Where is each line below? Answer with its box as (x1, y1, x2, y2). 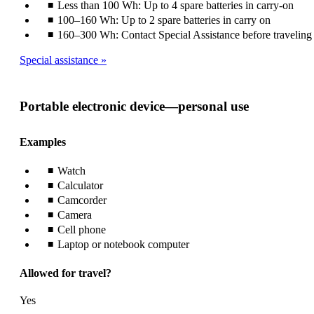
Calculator (57, 179, 103, 191)
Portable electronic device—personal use (20, 98, 249, 114)
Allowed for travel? (20, 266, 111, 279)
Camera (57, 208, 92, 221)
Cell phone (57, 223, 106, 235)
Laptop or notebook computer (57, 238, 189, 250)
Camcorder (57, 193, 107, 206)
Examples (20, 136, 66, 149)
